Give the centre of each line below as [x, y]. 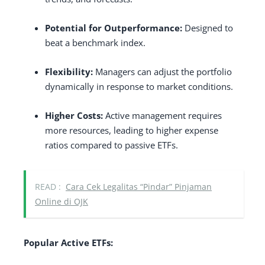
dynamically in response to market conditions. [139, 86]
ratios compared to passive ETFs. [112, 145]
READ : [48, 186]
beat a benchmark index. [95, 42]
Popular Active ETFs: [68, 242]
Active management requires [162, 115]
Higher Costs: [74, 115]
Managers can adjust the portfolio [162, 71]
